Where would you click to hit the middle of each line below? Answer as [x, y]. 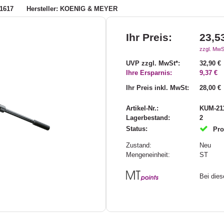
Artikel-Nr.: [142, 108]
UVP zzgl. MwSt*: [153, 63]
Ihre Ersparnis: [149, 73]
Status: [136, 129]
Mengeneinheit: [148, 155]
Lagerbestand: [148, 118]
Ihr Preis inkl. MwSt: [157, 88]
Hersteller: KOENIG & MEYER [72, 8]
